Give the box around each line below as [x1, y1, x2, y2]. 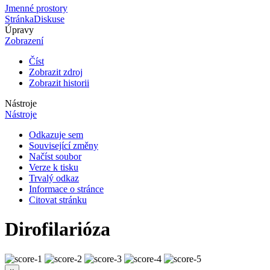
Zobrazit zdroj [29, 66, 83, 77]
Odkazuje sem [29, 129, 83, 140]
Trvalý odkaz [29, 172, 79, 183]
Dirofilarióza [5, 218, 110, 240]
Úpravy [5, 24, 34, 35]
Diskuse [34, 13, 64, 24]
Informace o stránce [29, 183, 104, 194]
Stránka [5, 13, 34, 24]
